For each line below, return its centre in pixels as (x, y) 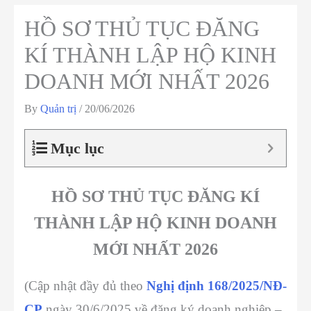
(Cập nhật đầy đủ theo (85, 286)
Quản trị (60, 109)
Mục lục (77, 149)
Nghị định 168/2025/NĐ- (217, 286)
